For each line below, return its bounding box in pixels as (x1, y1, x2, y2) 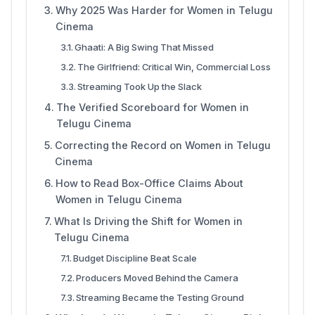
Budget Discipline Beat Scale (73, 252, 198, 264)
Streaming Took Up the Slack (77, 80, 202, 92)
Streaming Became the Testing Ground (76, 291, 245, 303)
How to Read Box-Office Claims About (55, 176, 243, 189)
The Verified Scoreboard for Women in (56, 101, 249, 113)
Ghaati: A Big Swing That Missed (75, 41, 214, 53)
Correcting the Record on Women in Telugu (54, 139, 271, 151)
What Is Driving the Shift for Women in (53, 214, 243, 227)
